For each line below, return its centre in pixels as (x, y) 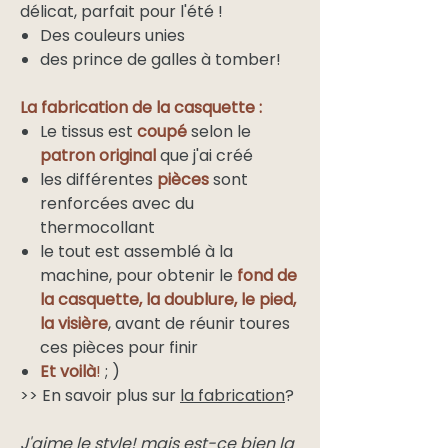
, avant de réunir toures (199, 324)
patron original (98, 156)
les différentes (96, 180)
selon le (221, 132)
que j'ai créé (206, 156)
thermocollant (97, 228)
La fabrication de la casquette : (141, 108)
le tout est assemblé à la (136, 252)
